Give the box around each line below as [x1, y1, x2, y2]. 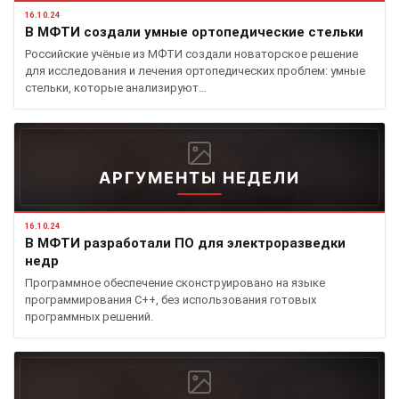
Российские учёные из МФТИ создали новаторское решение [25, 46, 358, 61]
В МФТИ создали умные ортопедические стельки [25, 23, 363, 40]
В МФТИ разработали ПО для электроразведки [25, 234, 346, 251]
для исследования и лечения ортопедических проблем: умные [25, 63, 365, 77]
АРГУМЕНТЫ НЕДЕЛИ [99, 167, 300, 187]
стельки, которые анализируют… [25, 80, 207, 94]
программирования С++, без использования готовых [25, 292, 316, 306]
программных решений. [25, 309, 153, 323]
